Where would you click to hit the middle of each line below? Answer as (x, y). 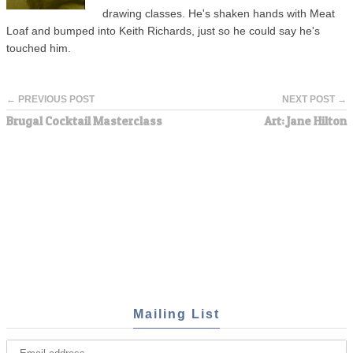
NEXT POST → (314, 99)
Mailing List (176, 313)
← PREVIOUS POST (50, 99)
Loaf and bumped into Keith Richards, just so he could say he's (163, 31)
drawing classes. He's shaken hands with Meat (219, 13)
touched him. (39, 48)
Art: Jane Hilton (305, 121)
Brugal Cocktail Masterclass (84, 121)
